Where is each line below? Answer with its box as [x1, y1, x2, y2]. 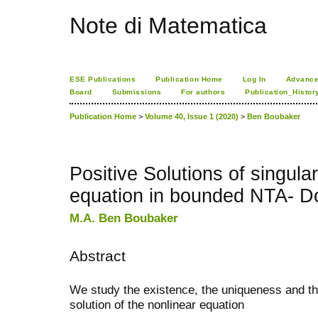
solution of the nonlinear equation [70, 297, 244, 312]
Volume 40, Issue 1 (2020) [145, 112, 238, 121]
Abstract [70, 248, 126, 265]
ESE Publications [70, 75, 136, 83]
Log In [242, 75, 266, 83]
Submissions [111, 88, 162, 96]
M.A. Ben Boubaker [70, 211, 178, 226]
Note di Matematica [70, 13, 267, 38]
